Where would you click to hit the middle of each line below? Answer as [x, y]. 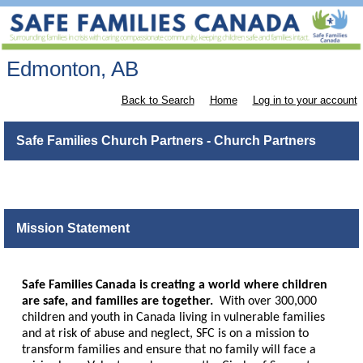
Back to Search [158, 100]
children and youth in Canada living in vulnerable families [173, 317]
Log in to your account [305, 100]
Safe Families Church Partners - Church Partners [166, 141]
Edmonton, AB [72, 69]
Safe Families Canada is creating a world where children [175, 285]
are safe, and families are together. [117, 301]
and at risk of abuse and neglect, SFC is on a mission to [165, 333]
